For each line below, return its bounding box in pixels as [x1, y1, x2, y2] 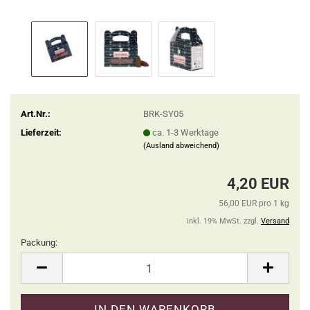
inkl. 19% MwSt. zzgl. [187, 217, 261, 226]
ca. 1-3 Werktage [152, 127, 219, 138]
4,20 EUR [227, 175, 289, 192]
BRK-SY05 [143, 108, 183, 119]
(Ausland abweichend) [143, 140, 219, 150]
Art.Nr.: [21, 108, 51, 119]
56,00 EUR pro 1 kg [219, 199, 289, 208]
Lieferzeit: [21, 127, 62, 138]
